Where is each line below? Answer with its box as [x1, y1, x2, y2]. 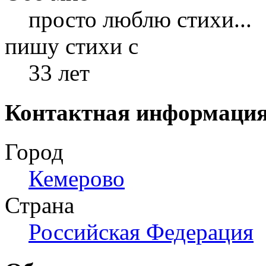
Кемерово [28, 165, 125, 191]
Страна [5, 192, 74, 218]
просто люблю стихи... [28, 7, 252, 33]
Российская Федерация [28, 218, 254, 245]
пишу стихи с [5, 33, 138, 59]
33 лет [28, 60, 90, 86]
